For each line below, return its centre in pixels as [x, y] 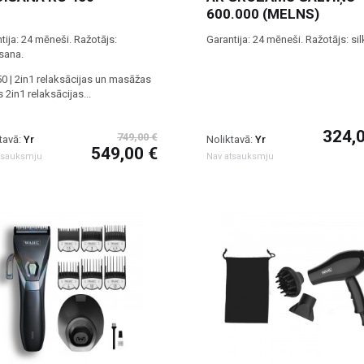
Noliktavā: [231, 139]
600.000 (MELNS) [263, 14]
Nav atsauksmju [240, 157]
